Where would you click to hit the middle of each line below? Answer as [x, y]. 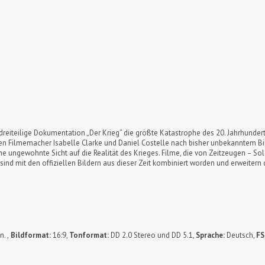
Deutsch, [240, 235]
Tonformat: [89, 235]
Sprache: [210, 235]
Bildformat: [31, 235]
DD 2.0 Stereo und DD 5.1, [152, 235]
